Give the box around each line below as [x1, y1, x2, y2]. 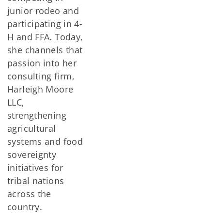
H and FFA [7, 31, 50, 43]
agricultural [7, 123, 56, 134]
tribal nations [7, 175, 64, 186]
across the [7, 188, 51, 200]
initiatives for [7, 162, 63, 173]
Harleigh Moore [7, 83, 74, 95]
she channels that [7, 44, 83, 56]
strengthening [7, 109, 66, 121]
